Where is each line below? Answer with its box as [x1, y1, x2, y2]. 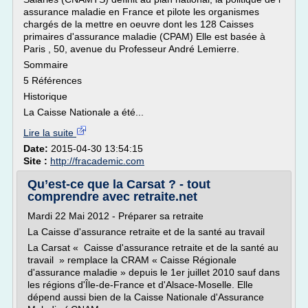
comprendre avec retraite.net [27, 190, 197, 203]
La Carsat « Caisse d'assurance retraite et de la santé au [27, 242, 278, 253]
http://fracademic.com [50, 155, 144, 166]
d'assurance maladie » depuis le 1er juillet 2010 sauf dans [27, 267, 280, 278]
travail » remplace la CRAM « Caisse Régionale [27, 254, 236, 265]
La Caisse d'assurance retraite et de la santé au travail [27, 226, 265, 237]
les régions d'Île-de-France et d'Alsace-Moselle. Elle [27, 279, 253, 290]
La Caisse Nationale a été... [23, 107, 144, 118]
